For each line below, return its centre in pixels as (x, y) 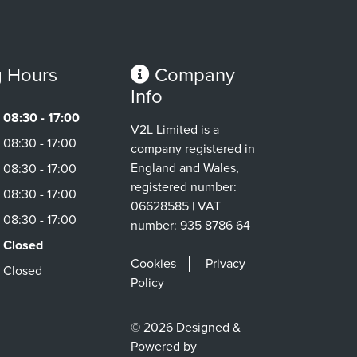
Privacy (226, 263)
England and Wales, (185, 168)
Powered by (164, 346)
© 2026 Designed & (186, 327)
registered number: (184, 187)
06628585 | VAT (176, 206)
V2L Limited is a (175, 129)
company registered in (193, 149)
